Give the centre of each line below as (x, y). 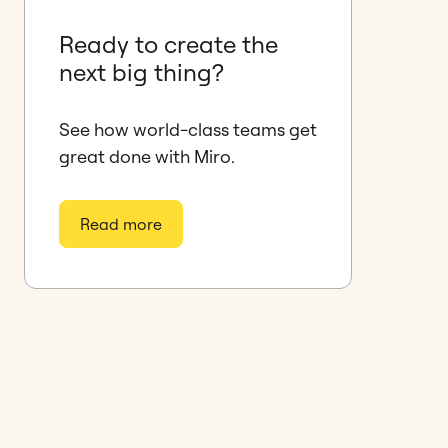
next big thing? (141, 71)
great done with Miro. (147, 156)
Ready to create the (168, 43)
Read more (121, 223)
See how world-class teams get (188, 129)
